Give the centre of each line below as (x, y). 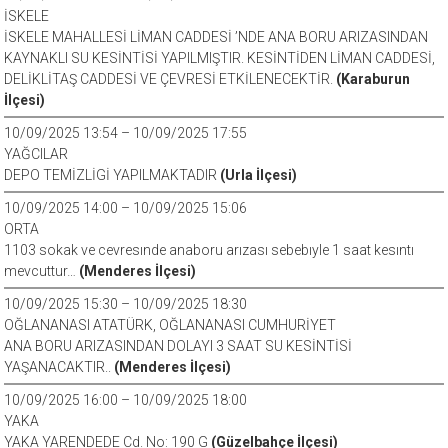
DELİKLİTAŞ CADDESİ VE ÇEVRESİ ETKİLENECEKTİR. (170, 79)
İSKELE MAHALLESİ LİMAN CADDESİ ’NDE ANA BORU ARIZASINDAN (216, 37)
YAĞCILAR (36, 154)
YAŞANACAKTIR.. (59, 367)
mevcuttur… (42, 271)
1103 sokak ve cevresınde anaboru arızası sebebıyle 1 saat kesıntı (209, 250)
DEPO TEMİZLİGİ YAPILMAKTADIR (112, 175)
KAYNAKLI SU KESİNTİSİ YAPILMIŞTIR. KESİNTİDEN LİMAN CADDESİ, (220, 58)
